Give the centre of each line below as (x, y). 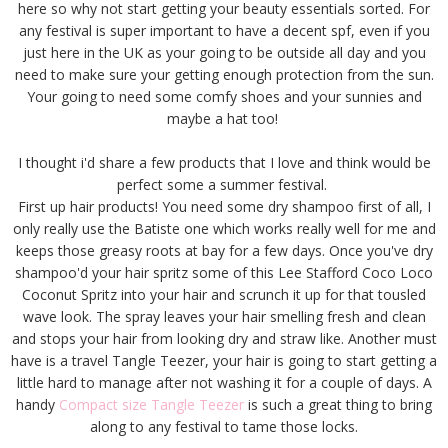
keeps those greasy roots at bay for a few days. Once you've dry (224, 250)
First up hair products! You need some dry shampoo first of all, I (224, 206)
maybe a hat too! (224, 118)
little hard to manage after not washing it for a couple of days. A (224, 382)
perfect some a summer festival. (224, 184)
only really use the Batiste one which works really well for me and (224, 228)
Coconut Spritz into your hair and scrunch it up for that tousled (224, 294)
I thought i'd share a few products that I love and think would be (224, 162)
